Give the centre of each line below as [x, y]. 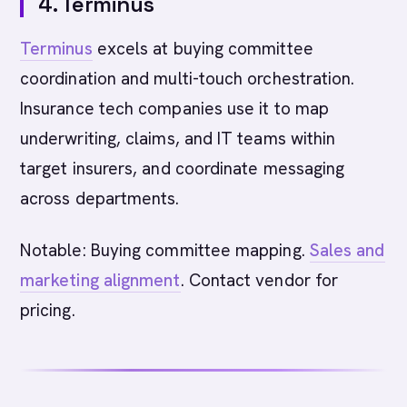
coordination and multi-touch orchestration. [188, 79]
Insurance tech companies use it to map [175, 109]
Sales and [347, 250]
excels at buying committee [203, 49]
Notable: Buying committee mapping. [165, 250]
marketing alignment [100, 280]
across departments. [100, 199]
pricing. [48, 310]
